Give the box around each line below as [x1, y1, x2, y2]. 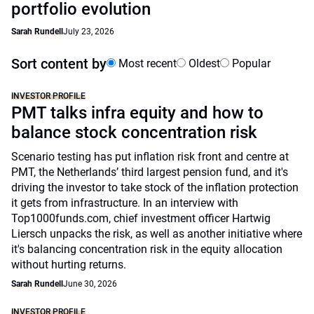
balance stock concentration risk [11, 123, 257, 142]
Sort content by [11, 55, 107, 72]
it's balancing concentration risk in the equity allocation [11, 243, 282, 256]
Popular [229, 57, 271, 70]
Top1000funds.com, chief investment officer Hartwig [11, 212, 271, 225]
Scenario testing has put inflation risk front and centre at [11, 150, 289, 163]
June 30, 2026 [63, 279, 117, 289]
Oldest [186, 57, 220, 70]
